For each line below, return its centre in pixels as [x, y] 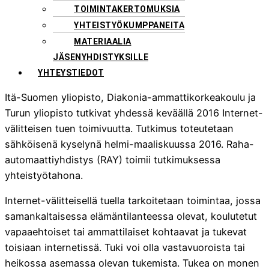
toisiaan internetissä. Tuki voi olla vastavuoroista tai [125, 248]
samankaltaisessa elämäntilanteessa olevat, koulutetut [131, 216]
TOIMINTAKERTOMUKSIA [127, 9]
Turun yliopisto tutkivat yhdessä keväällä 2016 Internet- [134, 113]
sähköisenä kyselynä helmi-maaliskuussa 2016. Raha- [129, 144]
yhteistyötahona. [44, 176]
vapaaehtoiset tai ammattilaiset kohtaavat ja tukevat [126, 232]
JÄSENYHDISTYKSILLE [101, 57]
